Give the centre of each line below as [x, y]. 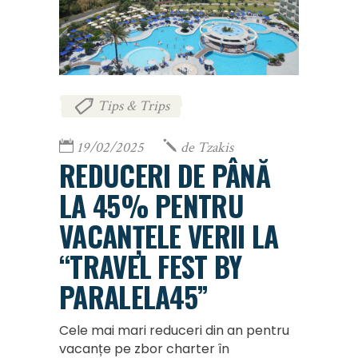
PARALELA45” [134, 297]
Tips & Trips [133, 105]
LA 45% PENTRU [151, 206]
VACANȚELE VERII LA [169, 236]
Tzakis [215, 148]
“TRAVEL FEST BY [151, 267]
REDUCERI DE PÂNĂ [165, 175]
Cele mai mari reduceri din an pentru [174, 331]
